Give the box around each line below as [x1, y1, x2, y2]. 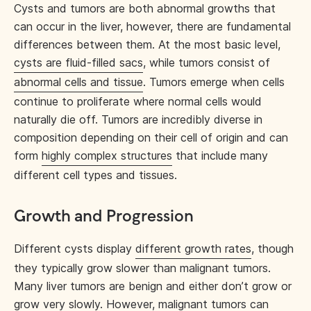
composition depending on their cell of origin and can [14, 131, 288, 144]
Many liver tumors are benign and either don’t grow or [14, 279, 292, 293]
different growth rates [135, 242, 251, 255]
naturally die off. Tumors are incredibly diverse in [14, 112, 262, 126]
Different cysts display [14, 242, 135, 255]
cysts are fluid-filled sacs [14, 56, 143, 69]
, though [251, 242, 294, 255]
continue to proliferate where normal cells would [14, 94, 262, 108]
